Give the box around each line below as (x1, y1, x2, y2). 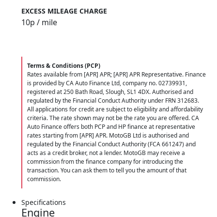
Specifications (21, 197, 66, 207)
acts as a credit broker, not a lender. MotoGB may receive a (27, 148, 185, 157)
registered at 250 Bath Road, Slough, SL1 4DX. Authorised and (27, 87, 193, 96)
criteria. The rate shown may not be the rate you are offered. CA (27, 113, 199, 122)
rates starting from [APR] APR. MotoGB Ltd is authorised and (27, 131, 189, 139)
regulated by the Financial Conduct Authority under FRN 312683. (27, 96, 199, 105)
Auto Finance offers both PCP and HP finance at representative (27, 122, 195, 131)
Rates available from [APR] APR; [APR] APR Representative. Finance (27, 70, 206, 78)
